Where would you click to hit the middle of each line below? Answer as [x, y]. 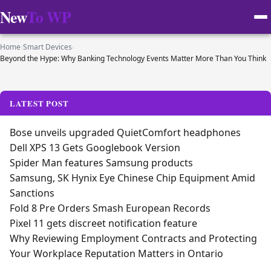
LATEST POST [40, 103]
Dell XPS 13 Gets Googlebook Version [95, 148]
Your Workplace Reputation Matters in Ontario [116, 253]
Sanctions [32, 193]
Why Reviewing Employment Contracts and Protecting [133, 238]
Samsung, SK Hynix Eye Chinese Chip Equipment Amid [132, 178]
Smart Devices [47, 47]
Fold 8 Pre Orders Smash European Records [110, 208]
